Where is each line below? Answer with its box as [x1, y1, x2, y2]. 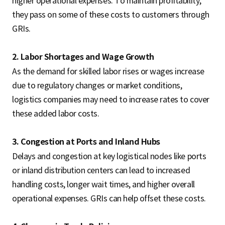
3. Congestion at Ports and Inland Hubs [12, 136, 160, 147]
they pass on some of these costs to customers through [12, 9, 209, 20]
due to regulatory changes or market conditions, [12, 80, 182, 90]
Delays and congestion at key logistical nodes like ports [12, 151, 206, 161]
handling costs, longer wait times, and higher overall [12, 179, 195, 189]
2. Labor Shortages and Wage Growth [12, 51, 154, 62]
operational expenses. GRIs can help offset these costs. [12, 193, 206, 203]
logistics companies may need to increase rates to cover [12, 94, 209, 104]
